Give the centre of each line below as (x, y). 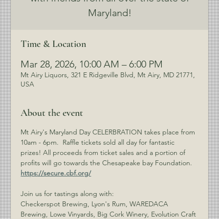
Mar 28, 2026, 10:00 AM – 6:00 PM (92, 64)
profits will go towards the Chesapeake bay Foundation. (108, 163)
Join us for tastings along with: (68, 194)
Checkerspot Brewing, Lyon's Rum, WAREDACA (96, 204)
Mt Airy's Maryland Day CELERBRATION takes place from (109, 132)
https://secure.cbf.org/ (56, 173)
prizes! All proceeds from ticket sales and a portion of (104, 153)
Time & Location (54, 44)
